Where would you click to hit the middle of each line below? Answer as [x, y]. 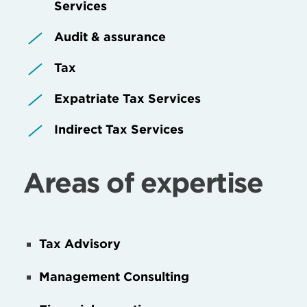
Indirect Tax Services [119, 129]
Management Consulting [114, 276]
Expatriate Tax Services [127, 98]
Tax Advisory [80, 243]
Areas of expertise [143, 182]
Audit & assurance [110, 36]
